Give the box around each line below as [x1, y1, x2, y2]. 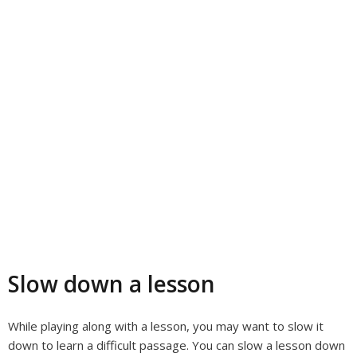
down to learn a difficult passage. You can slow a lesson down [8, 337, 345, 353]
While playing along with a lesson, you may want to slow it [8, 318, 324, 334]
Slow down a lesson [8, 269, 215, 299]
